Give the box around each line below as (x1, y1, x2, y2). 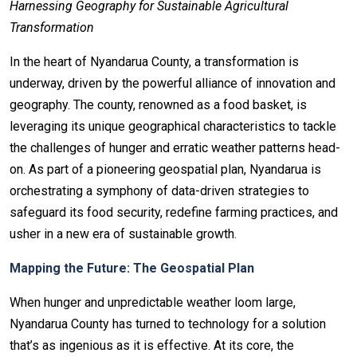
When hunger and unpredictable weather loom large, (10, 294, 296, 310)
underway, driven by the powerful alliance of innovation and (10, 75, 335, 91)
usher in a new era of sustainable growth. (10, 226, 237, 241)
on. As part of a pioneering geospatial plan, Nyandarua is (10, 161, 321, 177)
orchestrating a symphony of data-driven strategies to (10, 182, 309, 198)
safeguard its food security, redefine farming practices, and (10, 204, 338, 220)
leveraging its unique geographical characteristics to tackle (10, 118, 336, 134)
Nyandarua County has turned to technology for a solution (10, 316, 326, 331)
